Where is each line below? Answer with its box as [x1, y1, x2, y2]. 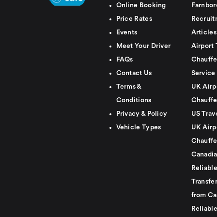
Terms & [116, 83, 141, 91]
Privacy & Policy [116, 110, 168, 118]
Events [116, 29, 138, 36]
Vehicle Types [116, 124, 161, 131]
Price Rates [116, 15, 152, 23]
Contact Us [116, 70, 152, 77]
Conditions [116, 97, 152, 104]
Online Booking [116, 2, 166, 9]
